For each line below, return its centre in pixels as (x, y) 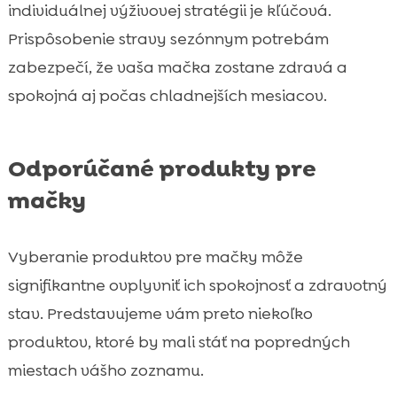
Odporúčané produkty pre (162, 168)
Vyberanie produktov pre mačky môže (155, 257)
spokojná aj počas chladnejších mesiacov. (167, 95)
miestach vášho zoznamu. (105, 370)
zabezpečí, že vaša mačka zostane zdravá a (177, 67)
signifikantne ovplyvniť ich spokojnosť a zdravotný (197, 285)
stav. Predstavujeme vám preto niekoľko (160, 313)
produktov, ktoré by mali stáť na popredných (179, 342)
